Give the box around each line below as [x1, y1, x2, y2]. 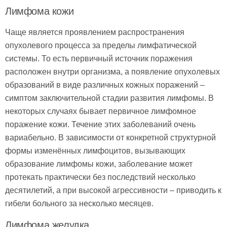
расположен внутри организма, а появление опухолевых [5, 67, 220, 77]
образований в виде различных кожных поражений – [5, 81, 205, 90]
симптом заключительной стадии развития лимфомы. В [5, 94, 214, 103]
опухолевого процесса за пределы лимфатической [5, 41, 197, 50]
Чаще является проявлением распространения [5, 28, 184, 37]
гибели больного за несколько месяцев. [5, 199, 154, 208]
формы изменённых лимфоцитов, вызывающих [5, 146, 185, 156]
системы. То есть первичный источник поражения [5, 54, 193, 63]
